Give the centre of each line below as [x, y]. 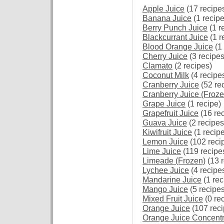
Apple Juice [163, 8]
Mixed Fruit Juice [173, 198]
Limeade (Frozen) [174, 160]
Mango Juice [165, 189]
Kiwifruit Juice [167, 132]
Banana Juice [167, 18]
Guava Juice [165, 122]
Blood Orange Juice [178, 46]
